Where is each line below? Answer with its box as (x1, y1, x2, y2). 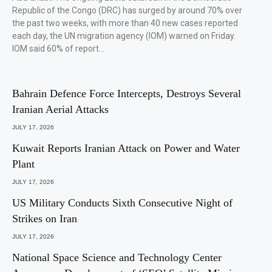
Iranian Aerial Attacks (12, 103, 109, 115)
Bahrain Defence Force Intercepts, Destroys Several (12, 87, 241, 100)
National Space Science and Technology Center (12, 251, 222, 263)
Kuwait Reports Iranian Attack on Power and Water (12, 141, 240, 154)
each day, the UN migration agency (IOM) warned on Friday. (12, 30, 236, 41)
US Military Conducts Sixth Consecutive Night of (12, 196, 233, 209)
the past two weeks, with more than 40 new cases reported (12, 18, 238, 28)
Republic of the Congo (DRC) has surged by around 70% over (12, 5, 242, 15)
